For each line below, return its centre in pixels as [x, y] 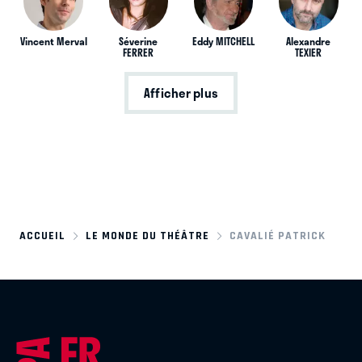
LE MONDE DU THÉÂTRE [148, 236]
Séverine [139, 42]
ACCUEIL [42, 236]
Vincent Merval [53, 42]
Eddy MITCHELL [224, 42]
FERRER [139, 53]
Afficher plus [181, 93]
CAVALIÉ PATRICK [278, 236]
